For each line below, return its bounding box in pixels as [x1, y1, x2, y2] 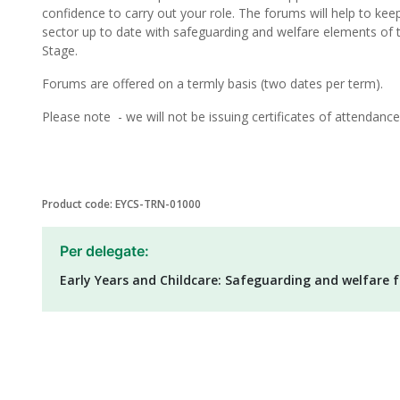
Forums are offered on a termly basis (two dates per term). [42, 75, 383, 92]
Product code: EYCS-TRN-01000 [42, 196, 201, 212]
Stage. [42, 42, 78, 59]
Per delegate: [60, 242, 149, 260]
